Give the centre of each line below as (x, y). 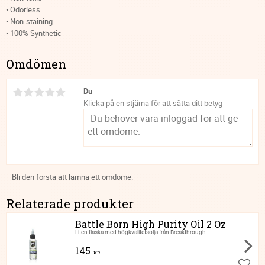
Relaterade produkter (70, 204)
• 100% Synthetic (34, 33)
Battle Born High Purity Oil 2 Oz (150, 224)
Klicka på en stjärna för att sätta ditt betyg (153, 103)
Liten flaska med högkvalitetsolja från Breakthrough (140, 232)
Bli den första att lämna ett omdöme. (72, 177)
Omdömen (36, 64)
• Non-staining (29, 21)
